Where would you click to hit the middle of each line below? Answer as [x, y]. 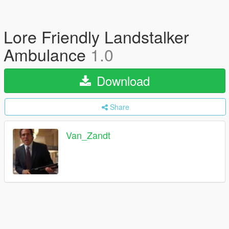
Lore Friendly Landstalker [96, 36]
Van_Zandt [88, 135]
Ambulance [47, 54]
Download [121, 81]
